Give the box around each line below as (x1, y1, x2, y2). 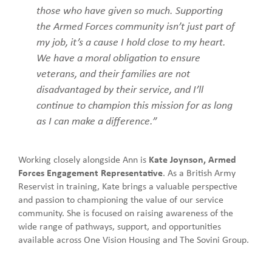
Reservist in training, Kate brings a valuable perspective (18, 178, 237, 192)
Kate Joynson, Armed (149, 152, 236, 166)
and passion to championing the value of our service (18, 192, 223, 206)
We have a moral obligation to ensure (36, 50, 200, 64)
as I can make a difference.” (36, 113, 157, 127)
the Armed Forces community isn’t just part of (36, 18, 235, 32)
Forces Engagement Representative (18, 165, 163, 179)
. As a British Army (163, 165, 236, 179)
